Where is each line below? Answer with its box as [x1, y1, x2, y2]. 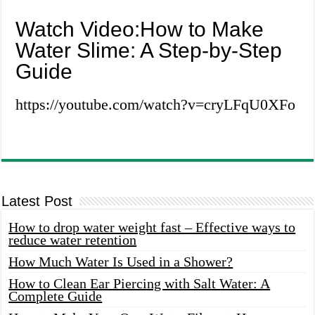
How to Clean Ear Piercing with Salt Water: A [8, 276, 271, 292]
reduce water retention [8, 232, 137, 248]
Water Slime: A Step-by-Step [15, 39, 283, 63]
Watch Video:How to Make [15, 18, 264, 41]
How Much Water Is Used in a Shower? [8, 254, 233, 270]
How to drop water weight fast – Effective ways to [8, 219, 296, 236]
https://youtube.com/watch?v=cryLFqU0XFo [15, 96, 296, 114]
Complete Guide [8, 288, 103, 304]
